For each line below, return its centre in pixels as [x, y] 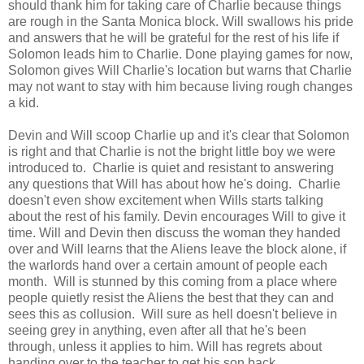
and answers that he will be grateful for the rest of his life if [173, 37]
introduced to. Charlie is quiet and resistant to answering [171, 167]
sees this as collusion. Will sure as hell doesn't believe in [173, 314]
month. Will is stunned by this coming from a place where [173, 281]
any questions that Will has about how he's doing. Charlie [174, 184]
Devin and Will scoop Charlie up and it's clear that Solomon [179, 135]
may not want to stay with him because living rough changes [180, 86]
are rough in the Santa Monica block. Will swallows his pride [181, 21]
